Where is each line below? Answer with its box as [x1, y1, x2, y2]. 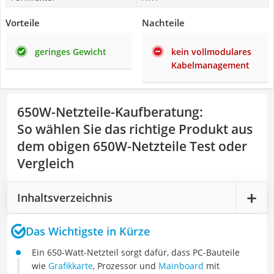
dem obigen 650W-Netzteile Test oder [17, 138, 247, 155]
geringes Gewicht [35, 46, 106, 57]
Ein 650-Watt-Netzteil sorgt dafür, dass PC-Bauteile [32, 246, 240, 258]
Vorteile [6, 17, 40, 29]
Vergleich [17, 155, 74, 172]
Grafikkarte [48, 260, 93, 272]
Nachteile [142, 17, 185, 29]
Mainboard [158, 260, 204, 272]
